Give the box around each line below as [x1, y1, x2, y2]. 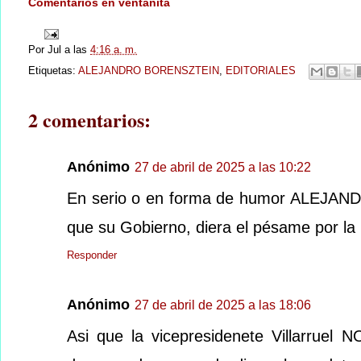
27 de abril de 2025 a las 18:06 [135, 297, 311, 312]
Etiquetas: [28, 64, 78, 77]
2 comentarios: [28, 105, 151, 134]
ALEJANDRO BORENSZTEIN [78, 64, 219, 77]
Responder [67, 248, 117, 261]
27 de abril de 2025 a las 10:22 [135, 160, 311, 174]
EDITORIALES [226, 64, 296, 77]
